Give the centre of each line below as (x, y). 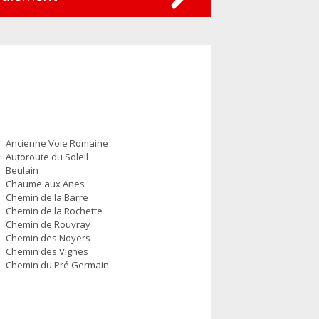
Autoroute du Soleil (47, 157)
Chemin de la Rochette (54, 211)
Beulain (22, 170)
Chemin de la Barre (47, 197)
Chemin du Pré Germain (57, 265)
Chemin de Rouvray (48, 224)
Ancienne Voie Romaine (57, 143)
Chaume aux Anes (45, 184)
